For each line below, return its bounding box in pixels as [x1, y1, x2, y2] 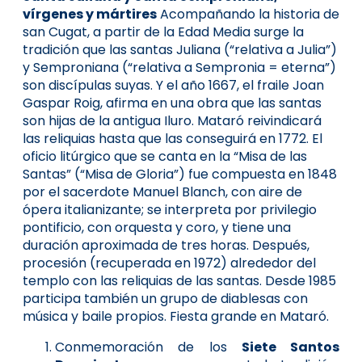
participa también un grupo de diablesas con [23, 288, 308, 308]
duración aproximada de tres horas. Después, [23, 235, 309, 255]
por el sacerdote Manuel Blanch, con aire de [23, 182, 302, 201]
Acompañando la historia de [157, 4, 339, 23]
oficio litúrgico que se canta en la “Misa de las [23, 146, 307, 166]
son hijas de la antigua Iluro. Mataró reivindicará [23, 111, 322, 130]
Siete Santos [241, 337, 339, 356]
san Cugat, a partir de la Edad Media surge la [23, 22, 304, 41]
